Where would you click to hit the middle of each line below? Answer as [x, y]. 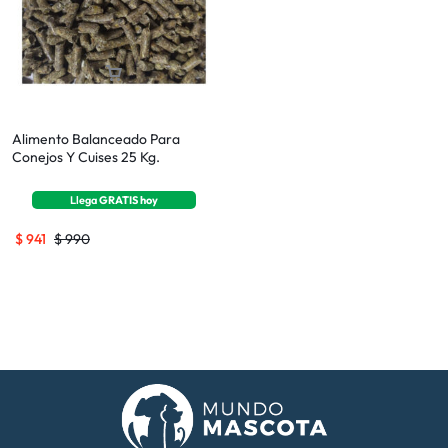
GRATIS [119, 199]
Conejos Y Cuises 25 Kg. [86, 156]
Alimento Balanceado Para [96, 138]
